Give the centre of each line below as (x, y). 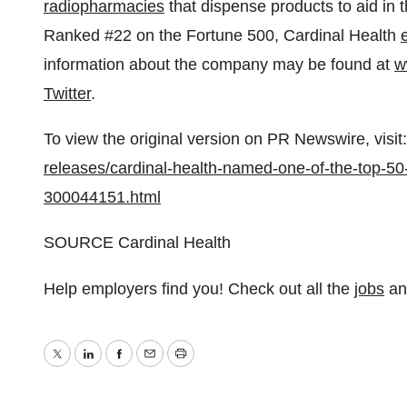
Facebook (154, 367)
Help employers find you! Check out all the (199, 289)
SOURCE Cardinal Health (137, 243)
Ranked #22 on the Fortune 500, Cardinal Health (222, 35)
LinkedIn (118, 367)
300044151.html (102, 197)
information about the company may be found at (219, 65)
